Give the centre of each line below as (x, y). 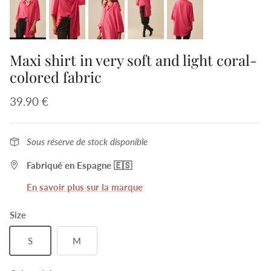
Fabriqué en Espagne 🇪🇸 (79, 165)
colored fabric (56, 77)
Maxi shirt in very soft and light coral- (133, 60)
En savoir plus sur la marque (85, 187)
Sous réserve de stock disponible (87, 142)
